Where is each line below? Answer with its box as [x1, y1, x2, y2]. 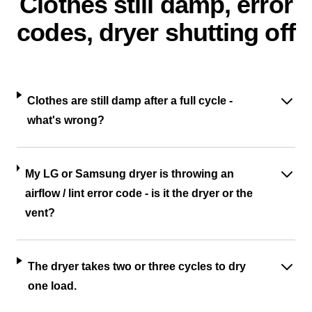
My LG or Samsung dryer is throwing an [24, 168, 234, 180]
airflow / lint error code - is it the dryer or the [24, 187, 253, 199]
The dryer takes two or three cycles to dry [27, 260, 246, 272]
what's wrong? [27, 114, 105, 126]
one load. [27, 280, 77, 292]
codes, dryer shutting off [17, 18, 295, 47]
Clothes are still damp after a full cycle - [27, 95, 233, 107]
